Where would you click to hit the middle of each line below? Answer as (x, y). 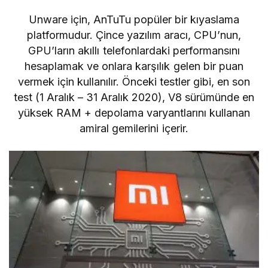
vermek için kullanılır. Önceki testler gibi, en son (134, 81)
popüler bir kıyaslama (185, 19)
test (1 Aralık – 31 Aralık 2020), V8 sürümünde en (134, 97)
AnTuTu (112, 19)
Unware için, (61, 19)
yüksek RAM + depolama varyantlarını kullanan (134, 112)
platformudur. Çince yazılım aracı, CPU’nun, (134, 35)
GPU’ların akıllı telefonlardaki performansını (134, 50)
